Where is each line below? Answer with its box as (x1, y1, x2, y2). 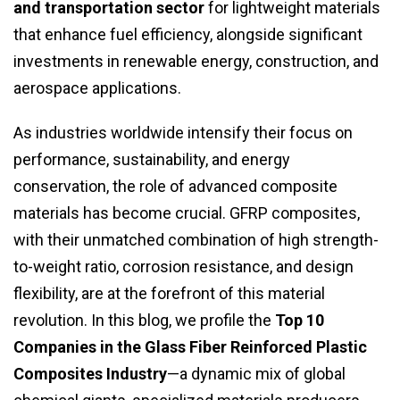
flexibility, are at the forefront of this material (13, 284, 325, 304)
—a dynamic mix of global (167, 364, 346, 384)
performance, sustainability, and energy (13, 150, 290, 170)
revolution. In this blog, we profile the (13, 311, 275, 330)
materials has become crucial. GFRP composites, (13, 204, 360, 223)
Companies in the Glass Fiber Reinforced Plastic (13, 337, 367, 357)
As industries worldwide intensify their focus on (13, 123, 353, 143)
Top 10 (275, 311, 324, 330)
